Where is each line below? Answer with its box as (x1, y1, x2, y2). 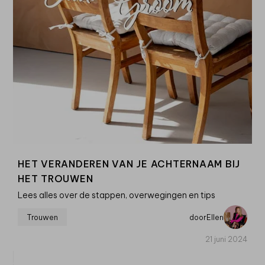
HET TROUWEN (18, 172, 93, 185)
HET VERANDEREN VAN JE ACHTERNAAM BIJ (18, 157, 240, 170)
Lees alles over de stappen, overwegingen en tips (18, 189, 215, 201)
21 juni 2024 (205, 234, 247, 244)
